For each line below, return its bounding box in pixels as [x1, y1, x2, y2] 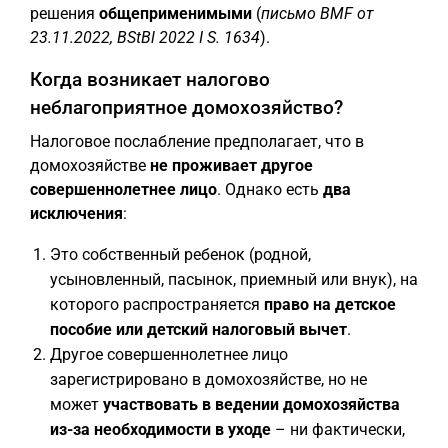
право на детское [264, 295, 396, 314]
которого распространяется [50, 295, 264, 314]
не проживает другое [150, 156, 313, 175]
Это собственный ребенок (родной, [50, 245, 311, 264]
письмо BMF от [261, 4, 373, 23]
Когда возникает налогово [30, 68, 270, 91]
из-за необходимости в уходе [50, 420, 271, 439]
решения [30, 4, 99, 23]
